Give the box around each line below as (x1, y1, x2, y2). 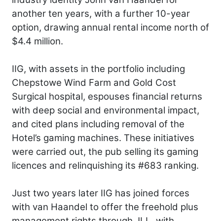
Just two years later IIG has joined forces (12, 187, 189, 199)
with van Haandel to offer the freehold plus (12, 201, 198, 213)
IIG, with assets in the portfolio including (12, 63, 185, 75)
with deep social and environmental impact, (12, 105, 199, 116)
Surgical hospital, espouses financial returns (12, 91, 202, 103)
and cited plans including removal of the (12, 118, 184, 130)
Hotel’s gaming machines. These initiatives (12, 132, 194, 144)
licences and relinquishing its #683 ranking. (12, 160, 199, 172)
